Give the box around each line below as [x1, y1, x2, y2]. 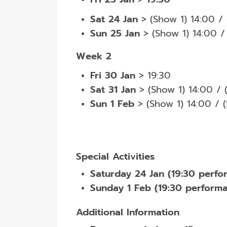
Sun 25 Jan [90, 26, 140, 41]
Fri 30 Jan [90, 68, 135, 83]
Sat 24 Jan [90, 12, 141, 26]
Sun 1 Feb [90, 97, 134, 111]
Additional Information [75, 205, 179, 220]
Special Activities [75, 149, 155, 164]
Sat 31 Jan [90, 83, 136, 97]
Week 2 [75, 49, 111, 63]
